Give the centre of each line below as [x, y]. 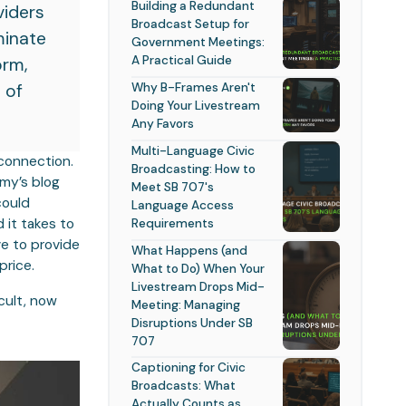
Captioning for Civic [188, 367]
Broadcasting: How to [193, 168]
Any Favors [162, 123]
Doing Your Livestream [195, 105]
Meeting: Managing [185, 304]
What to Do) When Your [198, 268]
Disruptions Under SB [192, 322]
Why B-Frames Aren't [193, 87]
